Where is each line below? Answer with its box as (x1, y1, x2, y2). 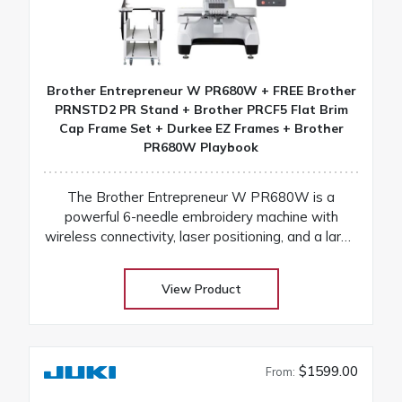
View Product (161, 280, 241, 297)
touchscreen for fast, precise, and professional (58, 247, 344, 265)
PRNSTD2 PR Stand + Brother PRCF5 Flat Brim (54, 100, 348, 118)
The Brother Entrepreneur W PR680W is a (67, 188, 335, 205)
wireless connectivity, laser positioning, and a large (45, 227, 357, 245)
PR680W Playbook (144, 138, 258, 155)
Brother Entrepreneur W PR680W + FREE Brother (46, 82, 356, 99)
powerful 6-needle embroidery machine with (64, 207, 338, 225)
